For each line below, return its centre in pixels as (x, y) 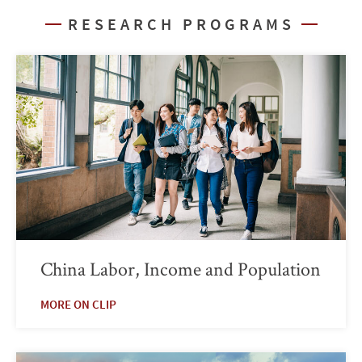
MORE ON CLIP (78, 304)
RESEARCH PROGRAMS (181, 23)
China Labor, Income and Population (181, 268)
